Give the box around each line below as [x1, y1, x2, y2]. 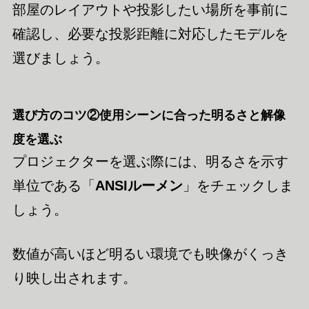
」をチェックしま [182, 178, 293, 194]
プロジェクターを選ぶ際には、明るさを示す [12, 154, 288, 170]
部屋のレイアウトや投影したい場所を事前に [12, 1, 288, 17]
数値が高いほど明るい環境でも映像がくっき [12, 246, 288, 261]
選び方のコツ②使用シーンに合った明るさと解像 [12, 108, 286, 122]
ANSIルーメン [94, 178, 183, 194]
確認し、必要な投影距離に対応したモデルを [12, 26, 288, 41]
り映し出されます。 [12, 270, 137, 286]
